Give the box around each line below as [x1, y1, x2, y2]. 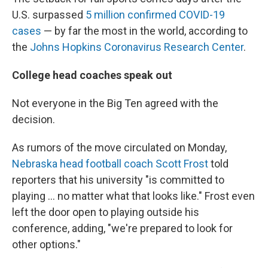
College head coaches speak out [12, 69, 172, 81]
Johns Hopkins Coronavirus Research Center [30, 41, 243, 53]
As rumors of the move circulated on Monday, [12, 141, 227, 154]
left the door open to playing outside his [12, 206, 199, 218]
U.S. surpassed [12, 8, 83, 21]
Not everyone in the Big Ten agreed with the [12, 97, 218, 109]
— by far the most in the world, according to [41, 25, 248, 37]
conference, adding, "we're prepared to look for [12, 222, 233, 234]
